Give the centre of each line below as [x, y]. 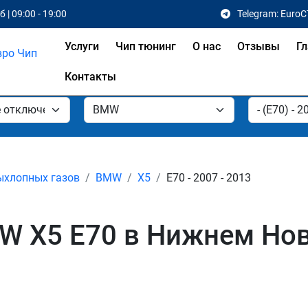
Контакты [90, 77]
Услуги [81, 46]
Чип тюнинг [145, 46]
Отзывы [258, 46]
